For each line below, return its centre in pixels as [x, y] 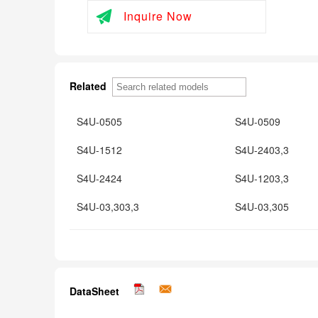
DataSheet [102, 291]
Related [89, 86]
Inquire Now [158, 16]
